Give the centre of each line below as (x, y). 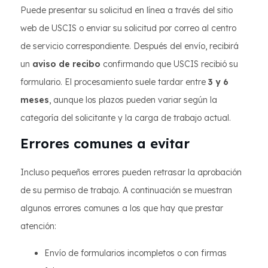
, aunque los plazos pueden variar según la (133, 100)
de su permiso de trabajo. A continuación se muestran (126, 190)
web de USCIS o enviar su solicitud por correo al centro (128, 28)
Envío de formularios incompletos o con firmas (135, 253)
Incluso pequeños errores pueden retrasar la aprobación (131, 172)
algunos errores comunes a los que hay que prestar (122, 208)
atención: (38, 226)
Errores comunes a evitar (105, 144)
